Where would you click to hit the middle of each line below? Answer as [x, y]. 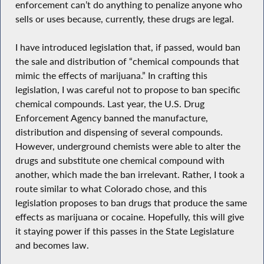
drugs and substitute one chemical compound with [120, 161]
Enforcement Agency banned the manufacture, [111, 118]
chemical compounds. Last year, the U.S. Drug [110, 104]
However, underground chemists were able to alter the [128, 146]
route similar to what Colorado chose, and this [111, 189]
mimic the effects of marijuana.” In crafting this [111, 76]
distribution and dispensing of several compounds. [119, 132]
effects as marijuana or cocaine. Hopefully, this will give [129, 217]
